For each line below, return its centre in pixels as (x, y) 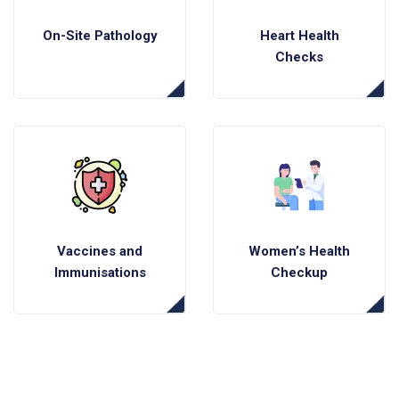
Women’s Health (299, 251)
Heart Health (299, 36)
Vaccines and (100, 251)
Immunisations (100, 273)
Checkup (299, 273)
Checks (299, 57)
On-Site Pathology (100, 36)
